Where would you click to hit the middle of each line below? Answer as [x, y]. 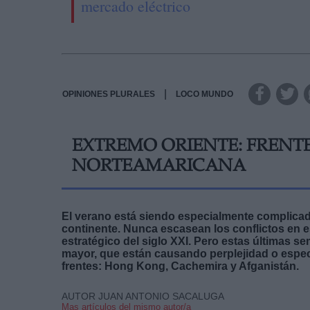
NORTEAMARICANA [159, 167]
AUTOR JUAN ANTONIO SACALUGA [143, 296]
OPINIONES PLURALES [109, 94]
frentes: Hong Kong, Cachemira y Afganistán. [180, 266]
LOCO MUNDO [204, 94]
